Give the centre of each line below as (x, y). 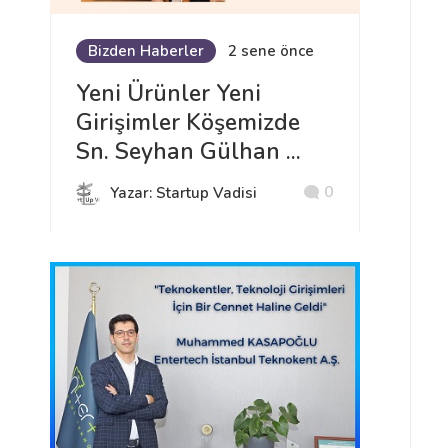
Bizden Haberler (146, 50)
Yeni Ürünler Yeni (168, 93)
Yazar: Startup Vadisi (183, 192)
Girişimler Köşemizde (188, 122)
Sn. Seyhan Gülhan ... (188, 151)
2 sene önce (271, 50)
